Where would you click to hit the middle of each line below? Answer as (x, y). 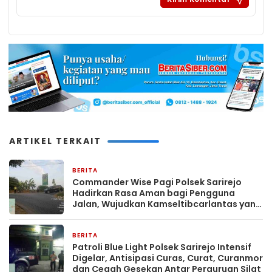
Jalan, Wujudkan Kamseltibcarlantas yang (167, 204)
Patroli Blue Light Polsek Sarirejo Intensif (162, 247)
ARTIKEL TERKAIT (55, 141)
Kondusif (92, 215)
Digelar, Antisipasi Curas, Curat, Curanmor (168, 258)
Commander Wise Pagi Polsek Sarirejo (157, 182)
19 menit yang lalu (136, 236)
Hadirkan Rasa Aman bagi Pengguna (154, 193)
